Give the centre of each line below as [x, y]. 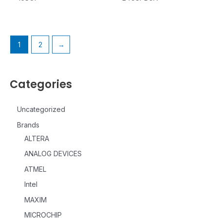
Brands [28, 125]
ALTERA [37, 138]
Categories [41, 85]
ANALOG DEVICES [53, 154]
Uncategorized [41, 109]
